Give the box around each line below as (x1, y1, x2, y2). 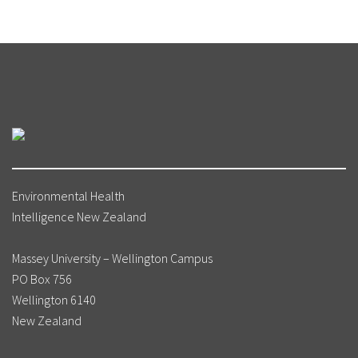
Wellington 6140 (12, 291, 96, 308)
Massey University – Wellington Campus (12, 249, 213, 266)
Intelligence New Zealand (12, 208, 146, 225)
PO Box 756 (12, 270, 72, 287)
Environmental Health (12, 187, 125, 204)
